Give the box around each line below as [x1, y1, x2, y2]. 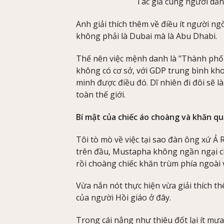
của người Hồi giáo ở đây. [76, 192, 171, 203]
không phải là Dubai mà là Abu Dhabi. [76, 30, 217, 42]
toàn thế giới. [76, 89, 125, 100]
